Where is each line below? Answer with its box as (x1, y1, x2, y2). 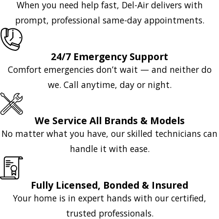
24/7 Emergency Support (51, 49, 168, 63)
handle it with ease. (69, 143, 150, 155)
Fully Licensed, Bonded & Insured (31, 178, 188, 192)
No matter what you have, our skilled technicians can (1, 128, 218, 140)
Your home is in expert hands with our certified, (13, 192, 206, 204)
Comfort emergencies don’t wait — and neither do (7, 63, 212, 75)
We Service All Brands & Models (34, 114, 185, 128)
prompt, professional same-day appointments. (15, 14, 204, 26)
